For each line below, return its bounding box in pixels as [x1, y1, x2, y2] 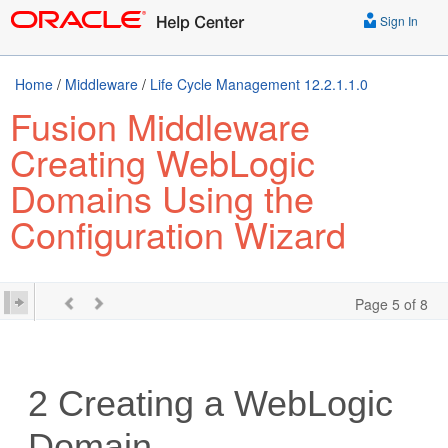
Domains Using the [10, 172, 314, 223]
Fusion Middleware [10, 100, 310, 151]
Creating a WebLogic [48, 383, 394, 424]
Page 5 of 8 [355, 294, 428, 314]
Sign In [377, 12, 418, 29]
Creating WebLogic [10, 136, 315, 187]
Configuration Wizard [10, 208, 346, 259]
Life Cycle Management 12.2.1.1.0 [150, 74, 368, 94]
